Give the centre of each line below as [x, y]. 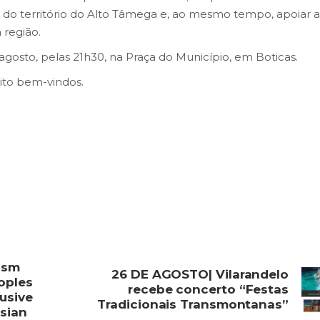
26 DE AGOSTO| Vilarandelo [200, 274]
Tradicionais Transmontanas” [193, 304]
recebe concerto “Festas [208, 289]
